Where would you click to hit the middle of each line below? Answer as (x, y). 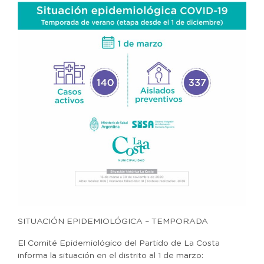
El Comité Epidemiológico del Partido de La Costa (119, 243)
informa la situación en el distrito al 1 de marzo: (110, 256)
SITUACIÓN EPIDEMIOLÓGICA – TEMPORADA (113, 222)
